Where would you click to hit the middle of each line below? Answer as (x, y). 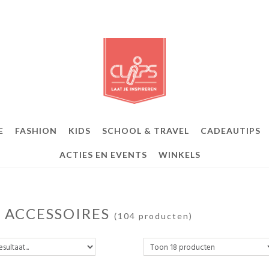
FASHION (36, 131)
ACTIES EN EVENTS (103, 155)
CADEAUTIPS (231, 131)
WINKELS (180, 155)
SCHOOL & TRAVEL (146, 131)
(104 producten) (153, 216)
